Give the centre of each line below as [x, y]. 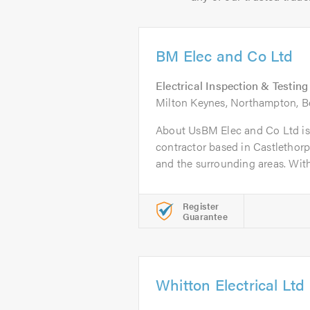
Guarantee [205, 216]
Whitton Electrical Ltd [230, 284]
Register [201, 206]
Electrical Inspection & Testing [232, 85]
